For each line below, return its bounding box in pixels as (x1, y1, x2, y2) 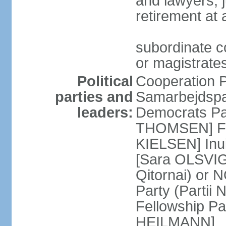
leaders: (77, 104, 133, 121)
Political (77, 73, 133, 89)
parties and (54, 89, 133, 105)
